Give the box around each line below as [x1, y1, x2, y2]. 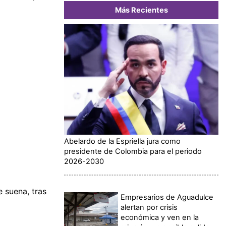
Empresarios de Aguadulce [121, 193, 214, 202]
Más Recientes [115, 5, 168, 15]
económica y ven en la [121, 213, 199, 222]
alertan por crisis [121, 203, 178, 212]
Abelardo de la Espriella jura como [64, 137, 181, 146]
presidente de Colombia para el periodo [64, 147, 202, 156]
